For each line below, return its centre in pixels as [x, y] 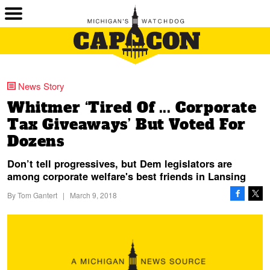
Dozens [36, 141]
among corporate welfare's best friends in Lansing [127, 176]
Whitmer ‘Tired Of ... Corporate [132, 108]
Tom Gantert [37, 195]
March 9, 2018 [93, 195]
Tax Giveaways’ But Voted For [127, 124]
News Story [41, 86]
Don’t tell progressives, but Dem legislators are [120, 163]
